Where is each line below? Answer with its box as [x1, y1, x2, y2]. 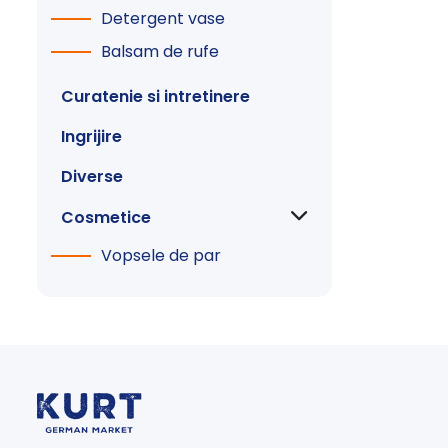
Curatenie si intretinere [61, 85, 250, 109]
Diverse [61, 165, 123, 189]
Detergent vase [101, 6, 225, 30]
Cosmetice [61, 206, 151, 230]
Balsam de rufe [101, 40, 219, 64]
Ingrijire [61, 125, 122, 149]
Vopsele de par [101, 243, 221, 267]
